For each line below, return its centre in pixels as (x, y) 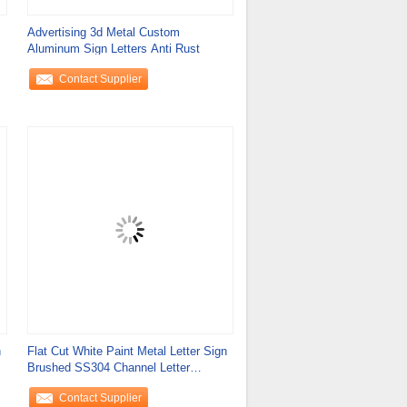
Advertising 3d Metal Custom (103, 32)
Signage (48, 384)
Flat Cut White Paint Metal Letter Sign (127, 351)
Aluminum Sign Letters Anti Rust (113, 49)
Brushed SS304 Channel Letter (108, 367)
